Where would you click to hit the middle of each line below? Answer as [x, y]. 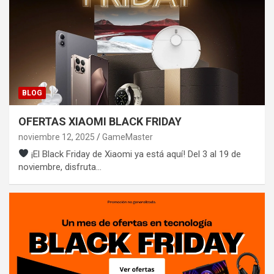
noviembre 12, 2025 [57, 137]
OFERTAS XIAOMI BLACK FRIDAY [100, 121]
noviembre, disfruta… [60, 167]
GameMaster [128, 137]
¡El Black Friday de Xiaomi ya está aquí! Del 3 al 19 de [135, 154]
